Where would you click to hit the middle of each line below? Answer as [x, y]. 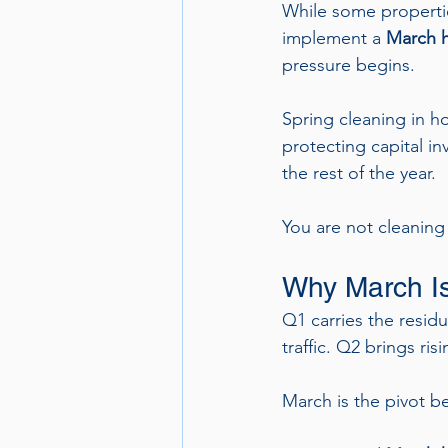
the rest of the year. [359, 173]
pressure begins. [348, 65]
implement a [334, 38]
